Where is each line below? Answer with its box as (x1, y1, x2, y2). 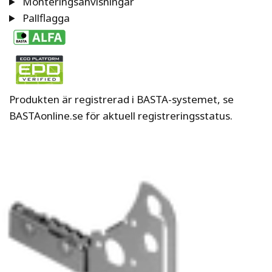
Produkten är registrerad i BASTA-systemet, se (9, 92, 234, 106)
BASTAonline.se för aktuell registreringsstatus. (9, 109, 233, 123)
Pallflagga (20, 11, 70, 25)
